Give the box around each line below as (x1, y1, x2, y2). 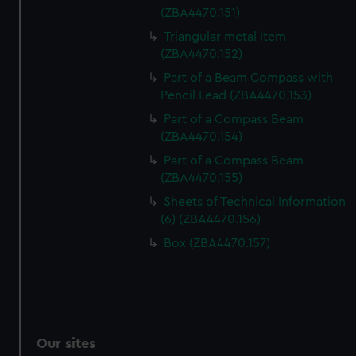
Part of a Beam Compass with (164, 72, 334, 84)
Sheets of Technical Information (164, 195, 346, 208)
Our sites (37, 336, 96, 350)
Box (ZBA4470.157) (164, 237, 271, 250)
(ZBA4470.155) (161, 172, 243, 184)
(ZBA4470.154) (161, 130, 243, 143)
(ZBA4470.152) (161, 48, 243, 60)
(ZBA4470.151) (161, 6, 241, 19)
